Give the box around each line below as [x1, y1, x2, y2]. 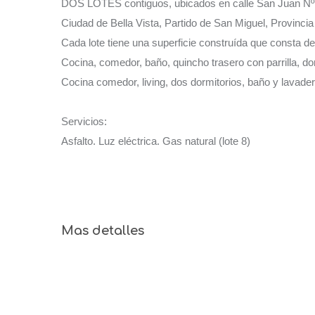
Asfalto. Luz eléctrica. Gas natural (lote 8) [61, 134, 250, 147]
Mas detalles [61, 223, 144, 238]
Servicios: [61, 115, 107, 127]
